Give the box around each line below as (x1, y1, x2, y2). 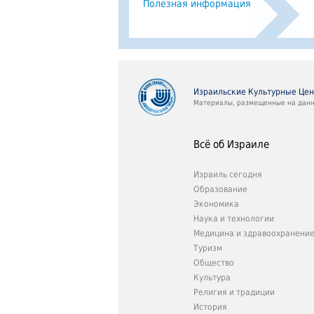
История (193, 302, 227, 312)
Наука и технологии (193, 214, 274, 224)
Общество (193, 258, 234, 268)
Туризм (193, 243, 222, 253)
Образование (193, 184, 247, 194)
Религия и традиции (193, 287, 275, 297)
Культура (193, 273, 231, 282)
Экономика (193, 199, 239, 209)
